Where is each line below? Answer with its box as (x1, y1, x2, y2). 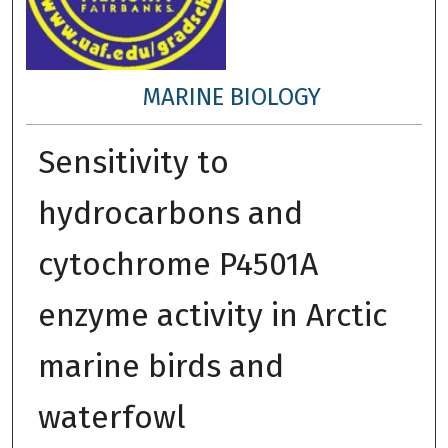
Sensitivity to (37, 142, 229, 181)
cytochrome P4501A (37, 244, 318, 283)
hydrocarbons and (37, 193, 303, 232)
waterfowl (37, 397, 186, 436)
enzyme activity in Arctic (37, 295, 387, 334)
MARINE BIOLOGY (142, 82, 322, 111)
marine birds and (37, 346, 284, 385)
